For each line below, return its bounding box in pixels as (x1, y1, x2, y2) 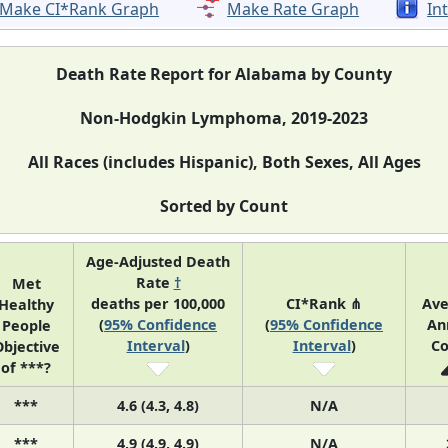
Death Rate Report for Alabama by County (56, 63, 392, 86)
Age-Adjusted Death (86, 252, 230, 272)
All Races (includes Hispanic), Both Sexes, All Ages (27, 151, 421, 174)
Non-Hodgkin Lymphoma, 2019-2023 (80, 107, 368, 130)
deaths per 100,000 (91, 294, 225, 314)
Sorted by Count (160, 195, 288, 218)
